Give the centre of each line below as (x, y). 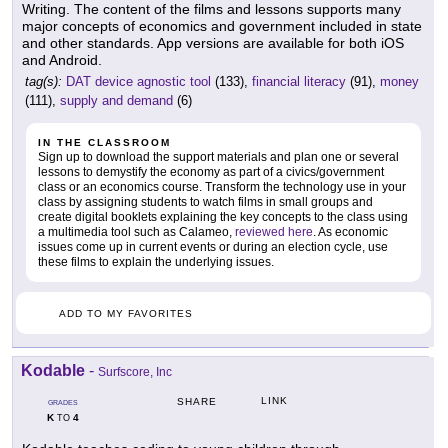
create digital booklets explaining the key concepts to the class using (223, 217)
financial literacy (299, 81)
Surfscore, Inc (135, 372)
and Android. (62, 60)
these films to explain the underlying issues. (156, 262)
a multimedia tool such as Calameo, (136, 232)
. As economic (350, 232)
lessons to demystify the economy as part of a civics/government (211, 172)
